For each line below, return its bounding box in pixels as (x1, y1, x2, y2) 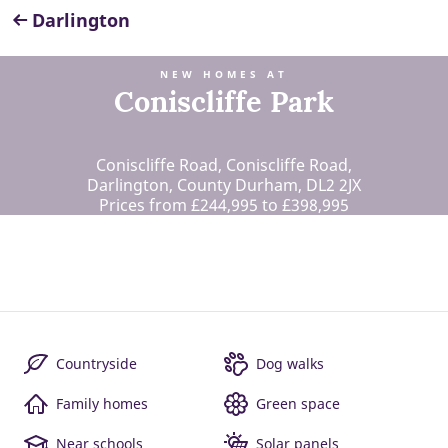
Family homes (56, 394, 148, 413)
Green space (256, 394, 340, 413)
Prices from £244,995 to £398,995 (99, 194, 349, 216)
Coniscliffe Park (114, 83, 334, 120)
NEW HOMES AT (160, 68, 288, 81)
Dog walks (256, 354, 324, 373)
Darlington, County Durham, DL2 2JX (87, 174, 361, 196)
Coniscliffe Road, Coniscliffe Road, (96, 154, 352, 176)
